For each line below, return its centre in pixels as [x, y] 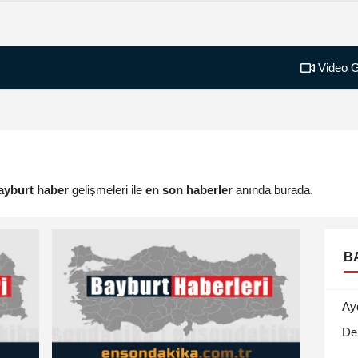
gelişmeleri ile [107, 189]
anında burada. [273, 189]
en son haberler [189, 189]
